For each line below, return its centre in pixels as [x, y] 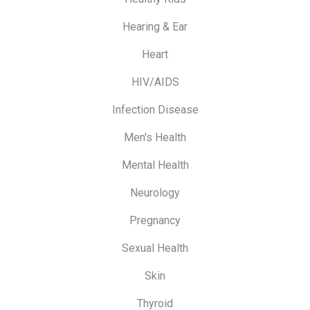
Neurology [155, 193]
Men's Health [155, 138]
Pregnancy [155, 221]
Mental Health [155, 165]
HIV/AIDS [155, 82]
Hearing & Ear [155, 27]
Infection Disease [155, 110]
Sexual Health [155, 248]
